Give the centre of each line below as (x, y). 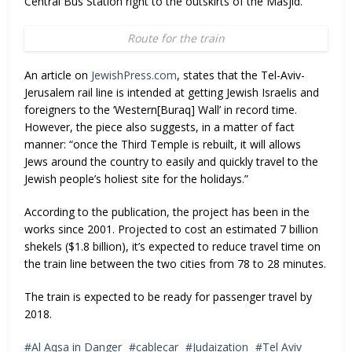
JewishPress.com (134, 75)
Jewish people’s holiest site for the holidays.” (137, 179)
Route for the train (176, 38)
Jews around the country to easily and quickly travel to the (172, 161)
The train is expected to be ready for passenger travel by (169, 297)
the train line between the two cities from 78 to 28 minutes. (176, 264)
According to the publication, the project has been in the (167, 212)
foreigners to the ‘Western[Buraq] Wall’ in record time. (161, 110)
